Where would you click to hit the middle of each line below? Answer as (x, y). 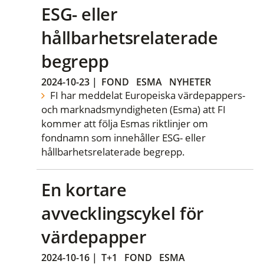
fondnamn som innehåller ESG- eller (124, 137)
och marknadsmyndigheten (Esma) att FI (134, 109)
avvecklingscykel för (123, 213)
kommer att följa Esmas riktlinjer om (125, 123)
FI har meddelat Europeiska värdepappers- (146, 95)
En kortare (84, 190)
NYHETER (190, 82)
